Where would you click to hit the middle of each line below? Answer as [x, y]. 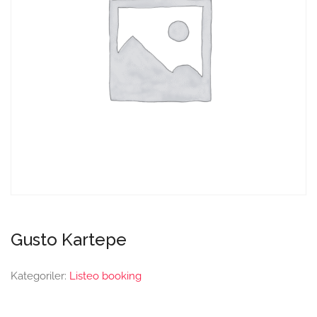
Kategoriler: [40, 276]
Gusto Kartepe [69, 240]
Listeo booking [105, 276]
